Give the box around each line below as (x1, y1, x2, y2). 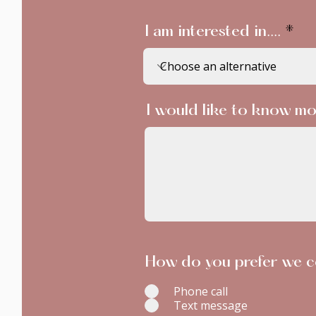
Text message (174, 298, 248, 313)
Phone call (174, 284, 228, 299)
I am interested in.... (145, 24, 281, 40)
